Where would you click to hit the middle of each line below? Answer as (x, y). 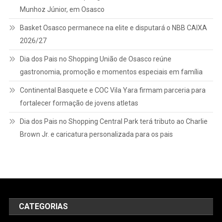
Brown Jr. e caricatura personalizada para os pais (96, 134)
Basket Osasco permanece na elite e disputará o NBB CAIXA (113, 28)
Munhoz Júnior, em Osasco (62, 9)
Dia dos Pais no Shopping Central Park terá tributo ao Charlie (113, 121)
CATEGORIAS (44, 206)
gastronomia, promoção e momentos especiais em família (111, 72)
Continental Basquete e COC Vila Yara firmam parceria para (112, 90)
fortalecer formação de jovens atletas (79, 103)
